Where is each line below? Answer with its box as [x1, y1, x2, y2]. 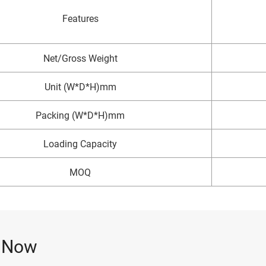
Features [62, 12, 99, 25]
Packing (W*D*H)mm [36, 109, 125, 122]
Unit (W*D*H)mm [44, 80, 116, 93]
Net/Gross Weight [43, 52, 118, 65]
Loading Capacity [43, 137, 117, 150]
